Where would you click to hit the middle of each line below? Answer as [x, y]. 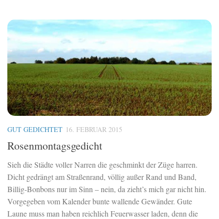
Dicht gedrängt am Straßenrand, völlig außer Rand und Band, [102, 177]
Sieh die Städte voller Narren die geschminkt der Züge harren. [102, 165]
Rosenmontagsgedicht [55, 146]
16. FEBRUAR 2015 [94, 130]
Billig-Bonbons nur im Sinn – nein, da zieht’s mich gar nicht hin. [107, 189]
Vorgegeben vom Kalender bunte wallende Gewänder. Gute [100, 201]
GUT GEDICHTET [35, 130]
